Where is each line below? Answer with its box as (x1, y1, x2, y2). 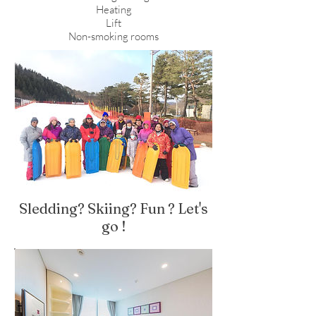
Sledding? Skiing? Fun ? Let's (19, 199, 208, 217)
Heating (95, 2, 132, 16)
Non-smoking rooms (68, 29, 159, 43)
